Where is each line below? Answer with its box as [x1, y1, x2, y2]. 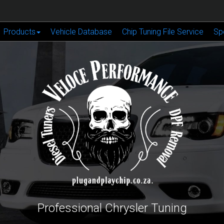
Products [3, 27, 35, 36]
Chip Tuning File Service [121, 27, 203, 36]
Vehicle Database [50, 27, 112, 36]
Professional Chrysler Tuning [37, 200, 187, 215]
